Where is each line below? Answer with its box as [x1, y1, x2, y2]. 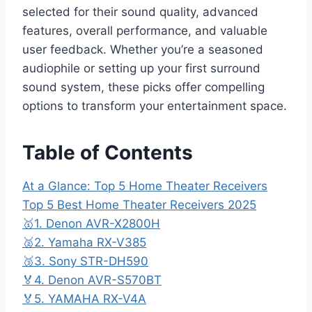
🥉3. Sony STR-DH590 [22, 254, 148, 269]
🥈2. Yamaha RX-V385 [22, 235, 146, 250]
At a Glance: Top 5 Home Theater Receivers [22, 179, 267, 194]
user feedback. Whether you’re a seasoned [22, 42, 263, 57]
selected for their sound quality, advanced [22, 5, 258, 19]
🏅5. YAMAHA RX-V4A [22, 292, 146, 306]
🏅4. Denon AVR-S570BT [22, 273, 162, 288]
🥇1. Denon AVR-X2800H [22, 217, 160, 231]
